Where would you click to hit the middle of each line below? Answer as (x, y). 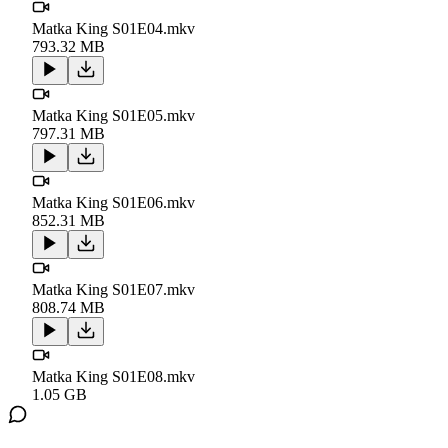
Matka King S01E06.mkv (113, 202)
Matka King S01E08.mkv (113, 376)
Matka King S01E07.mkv (113, 289)
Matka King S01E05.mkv (113, 115)
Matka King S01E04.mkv (113, 28)
